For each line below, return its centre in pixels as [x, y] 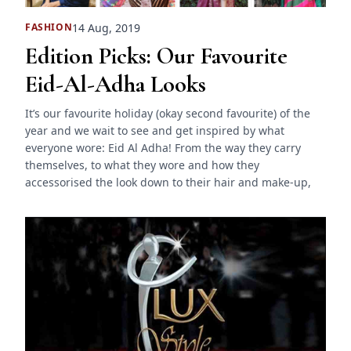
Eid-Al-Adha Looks [116, 84]
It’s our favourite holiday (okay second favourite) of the [168, 113]
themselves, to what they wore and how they [142, 165]
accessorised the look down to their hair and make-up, [168, 182]
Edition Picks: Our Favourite [156, 56]
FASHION [49, 27]
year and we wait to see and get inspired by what [155, 130]
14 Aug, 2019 [107, 27]
